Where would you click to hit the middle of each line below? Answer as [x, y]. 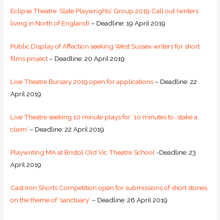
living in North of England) [50, 23]
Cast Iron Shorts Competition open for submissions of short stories [109, 187]
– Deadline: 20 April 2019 [86, 59]
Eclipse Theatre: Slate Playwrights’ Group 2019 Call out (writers [105, 11]
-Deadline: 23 [176, 152]
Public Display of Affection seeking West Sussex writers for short [105, 46]
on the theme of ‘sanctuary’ [51, 200]
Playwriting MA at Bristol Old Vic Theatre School [83, 152]
